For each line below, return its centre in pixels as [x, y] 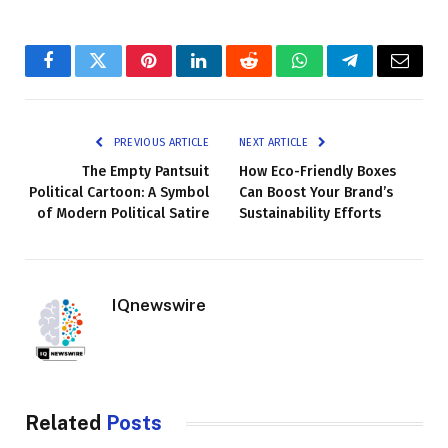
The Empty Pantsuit [145, 172]
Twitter [122, 75]
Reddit [271, 75]
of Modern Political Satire [123, 214]
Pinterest [179, 75]
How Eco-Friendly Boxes [317, 172]
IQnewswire [159, 305]
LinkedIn [230, 75]
